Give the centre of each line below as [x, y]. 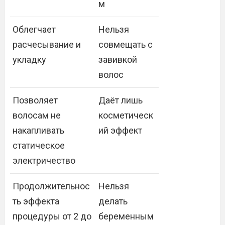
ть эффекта [36, 201]
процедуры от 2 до [52, 216]
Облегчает [34, 29]
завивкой [118, 60]
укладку [29, 60]
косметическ [126, 115]
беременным [126, 216]
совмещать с [126, 44]
